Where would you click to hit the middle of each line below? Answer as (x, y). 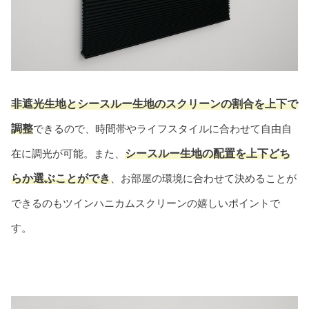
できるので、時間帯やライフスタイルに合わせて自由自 (162, 128)
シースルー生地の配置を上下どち (208, 153)
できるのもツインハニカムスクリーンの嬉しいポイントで (146, 203)
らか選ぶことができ (61, 178)
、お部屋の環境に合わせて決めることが (203, 178)
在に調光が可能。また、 (68, 153)
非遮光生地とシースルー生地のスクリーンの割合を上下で (154, 103)
